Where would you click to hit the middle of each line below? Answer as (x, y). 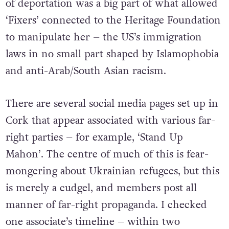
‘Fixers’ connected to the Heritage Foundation (113, 20)
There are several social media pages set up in (112, 104)
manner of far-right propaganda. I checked (106, 205)
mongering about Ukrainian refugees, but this (112, 171)
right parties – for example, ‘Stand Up (94, 137)
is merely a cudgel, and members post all (101, 188)
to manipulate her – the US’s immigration (104, 37)
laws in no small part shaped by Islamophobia (112, 54)
